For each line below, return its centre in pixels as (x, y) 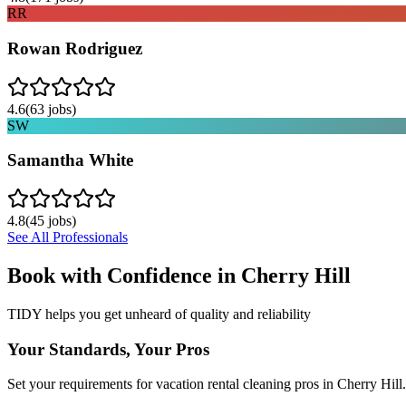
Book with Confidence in (124, 275)
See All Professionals (68, 237)
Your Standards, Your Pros (108, 349)
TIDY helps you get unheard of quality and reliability (159, 314)
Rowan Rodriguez (75, 48)
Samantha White (70, 160)
